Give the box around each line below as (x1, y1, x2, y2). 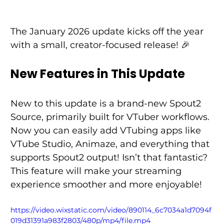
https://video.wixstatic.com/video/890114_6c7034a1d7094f (10, 205, 211, 215)
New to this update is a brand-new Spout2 (10, 98, 203, 109)
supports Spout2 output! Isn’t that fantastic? (10, 152, 210, 163)
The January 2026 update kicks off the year (10, 26, 206, 37)
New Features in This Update (10, 65, 185, 82)
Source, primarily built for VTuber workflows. (10, 111, 212, 123)
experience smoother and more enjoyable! (10, 179, 204, 190)
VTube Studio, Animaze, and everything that (10, 138, 212, 150)
